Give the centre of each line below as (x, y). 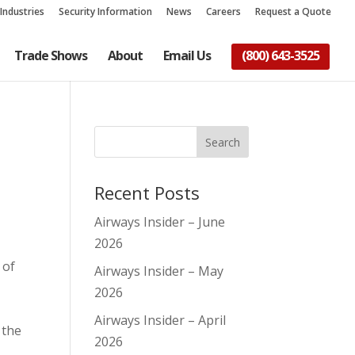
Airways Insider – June (160, 222)
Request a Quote (293, 11)
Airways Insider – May (159, 271)
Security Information (105, 11)
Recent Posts (147, 193)
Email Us (187, 55)
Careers (223, 11)
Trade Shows (51, 55)
